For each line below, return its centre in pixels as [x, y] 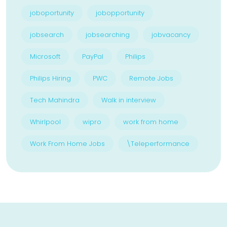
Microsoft [45, 56]
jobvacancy [171, 35]
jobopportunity [120, 13]
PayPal [93, 56]
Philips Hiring [50, 78]
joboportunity [52, 13]
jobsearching [108, 35]
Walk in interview [129, 100]
